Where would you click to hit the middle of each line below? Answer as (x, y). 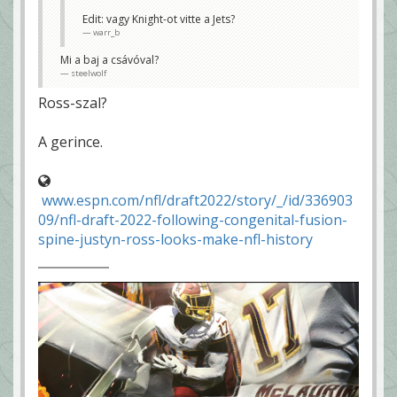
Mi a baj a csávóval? (109, 60)
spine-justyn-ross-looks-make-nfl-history (175, 240)
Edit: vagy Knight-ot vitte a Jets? (159, 19)
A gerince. (70, 142)
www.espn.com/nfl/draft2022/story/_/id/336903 (197, 201)
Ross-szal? (73, 103)
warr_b (106, 33)
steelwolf (89, 74)
